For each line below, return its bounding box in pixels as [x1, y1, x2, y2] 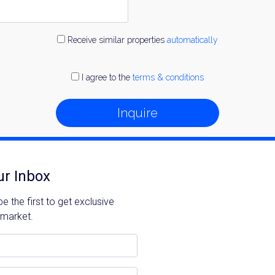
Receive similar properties [65, 35, 167, 45]
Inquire [117, 106, 158, 121]
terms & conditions [133, 72, 204, 83]
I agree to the [79, 72, 133, 83]
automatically [167, 35, 218, 45]
